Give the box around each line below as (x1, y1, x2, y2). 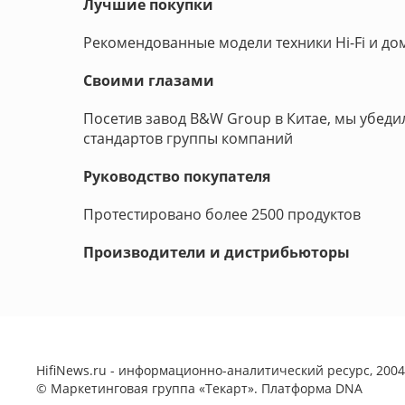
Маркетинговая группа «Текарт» (51, 380, 254, 397)
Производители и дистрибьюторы (83, 242, 350, 262)
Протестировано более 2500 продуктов (83, 204, 361, 224)
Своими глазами (83, 71, 214, 90)
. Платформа (254, 380, 335, 397)
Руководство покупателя (83, 166, 270, 186)
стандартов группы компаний (83, 128, 293, 148)
